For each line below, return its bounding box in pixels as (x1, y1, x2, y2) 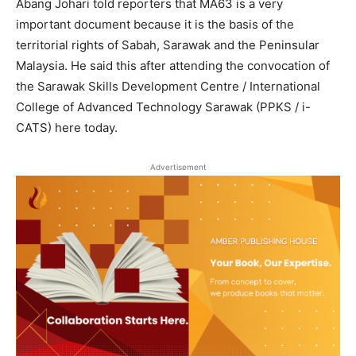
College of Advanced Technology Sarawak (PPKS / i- (16, 99, 311, 115)
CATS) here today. (16, 120, 118, 136)
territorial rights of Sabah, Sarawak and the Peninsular (16, 37, 319, 53)
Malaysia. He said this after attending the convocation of (16, 58, 330, 74)
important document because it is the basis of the (16, 17, 294, 33)
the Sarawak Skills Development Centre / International (16, 79, 320, 95)
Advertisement (149, 162, 207, 172)
